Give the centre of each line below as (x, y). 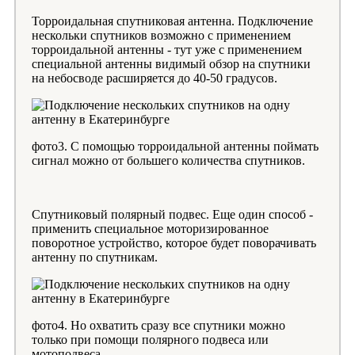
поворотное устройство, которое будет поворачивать (174, 243)
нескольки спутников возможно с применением (161, 36)
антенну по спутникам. (95, 258)
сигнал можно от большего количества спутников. (168, 161)
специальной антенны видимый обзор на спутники (171, 64)
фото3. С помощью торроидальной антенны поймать (175, 147)
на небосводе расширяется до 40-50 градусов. (155, 78)
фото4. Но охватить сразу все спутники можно (158, 326)
